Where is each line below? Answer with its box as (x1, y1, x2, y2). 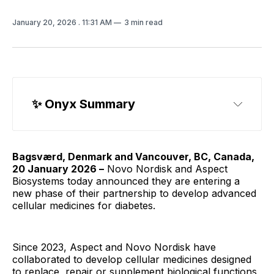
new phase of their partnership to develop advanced (12, 187, 256, 199)
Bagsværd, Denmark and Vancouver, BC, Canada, (12, 150, 254, 163)
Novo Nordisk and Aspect (104, 163, 228, 175)
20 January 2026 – (12, 163, 104, 175)
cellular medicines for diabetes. (12, 199, 158, 212)
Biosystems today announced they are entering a (12, 175, 240, 187)
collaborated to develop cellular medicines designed (12, 253, 251, 265)
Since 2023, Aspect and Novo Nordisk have (12, 241, 216, 253)
